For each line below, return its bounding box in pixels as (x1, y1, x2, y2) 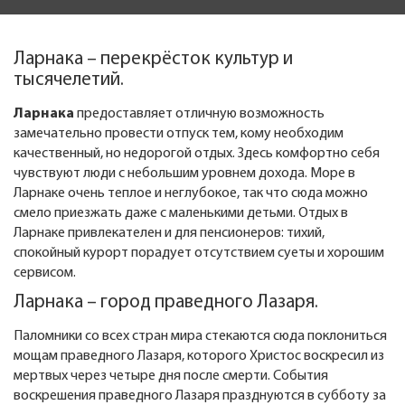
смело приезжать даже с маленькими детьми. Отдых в (14, 206, 348, 221)
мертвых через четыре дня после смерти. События (14, 369, 328, 383)
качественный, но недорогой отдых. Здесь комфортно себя (14, 146, 380, 161)
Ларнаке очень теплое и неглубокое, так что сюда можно (14, 186, 368, 201)
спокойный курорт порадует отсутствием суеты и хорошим (14, 246, 384, 260)
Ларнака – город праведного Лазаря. (14, 293, 318, 312)
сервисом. (14, 266, 76, 280)
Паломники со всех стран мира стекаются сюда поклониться (14, 329, 387, 344)
